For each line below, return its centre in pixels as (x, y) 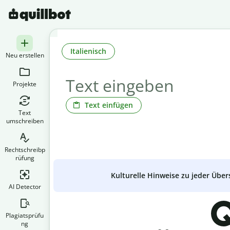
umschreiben (25, 121)
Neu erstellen (25, 55)
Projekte (25, 84)
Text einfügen (109, 105)
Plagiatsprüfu (25, 215)
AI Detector (25, 187)
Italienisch (88, 51)
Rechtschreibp (25, 150)
